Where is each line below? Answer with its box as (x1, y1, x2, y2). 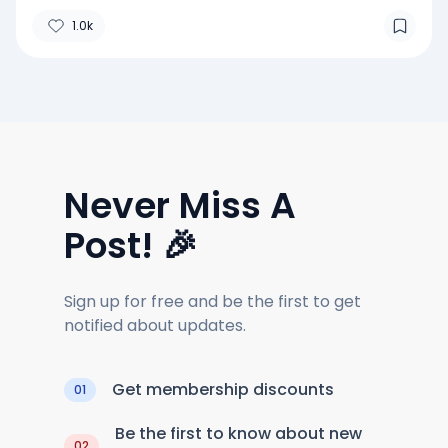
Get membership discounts (112, 377, 334, 401)
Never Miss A (64, 179, 296, 231)
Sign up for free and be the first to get (64, 289, 361, 313)
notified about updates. (64, 313, 246, 337)
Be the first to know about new (115, 421, 362, 445)
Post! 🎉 (64, 219, 198, 271)
